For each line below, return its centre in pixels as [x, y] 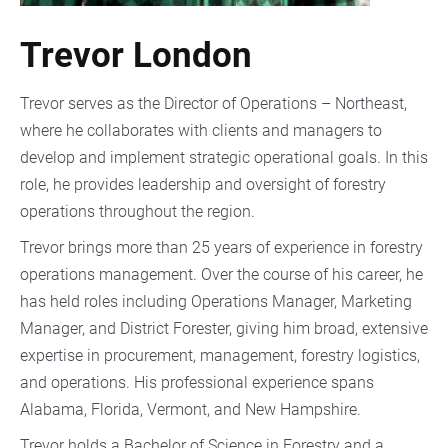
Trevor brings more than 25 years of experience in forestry [221, 248]
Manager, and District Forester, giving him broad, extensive [224, 329]
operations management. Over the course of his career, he [221, 275]
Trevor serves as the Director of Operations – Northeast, [213, 104]
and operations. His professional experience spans [197, 383]
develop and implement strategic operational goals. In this [224, 158]
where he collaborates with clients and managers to [201, 131]
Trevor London [136, 55]
